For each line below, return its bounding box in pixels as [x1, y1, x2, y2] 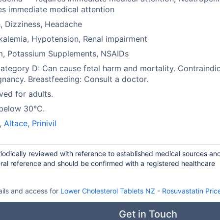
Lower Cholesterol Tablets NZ [60, 187, 155, 195]
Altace [4, 118, 28, 128]
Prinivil [32, 118, 57, 128]
